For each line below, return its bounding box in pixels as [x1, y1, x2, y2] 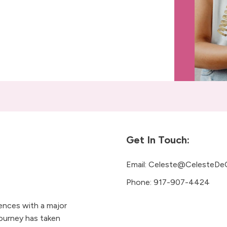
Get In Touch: [126, 133, 190, 146]
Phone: [126, 177, 154, 187]
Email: [126, 159, 148, 169]
